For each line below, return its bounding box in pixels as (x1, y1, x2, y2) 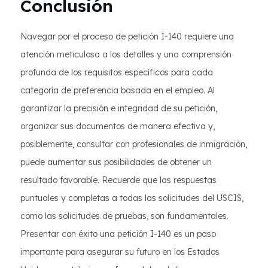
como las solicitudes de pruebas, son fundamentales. (20, 211, 229, 222)
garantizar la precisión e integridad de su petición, (20, 103, 217, 114)
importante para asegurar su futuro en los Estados (20, 246, 220, 258)
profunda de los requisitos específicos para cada (20, 67, 213, 78)
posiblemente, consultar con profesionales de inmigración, (20, 139, 247, 150)
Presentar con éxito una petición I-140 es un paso (20, 229, 216, 240)
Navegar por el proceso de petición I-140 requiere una (20, 31, 234, 42)
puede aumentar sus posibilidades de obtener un (20, 157, 212, 168)
